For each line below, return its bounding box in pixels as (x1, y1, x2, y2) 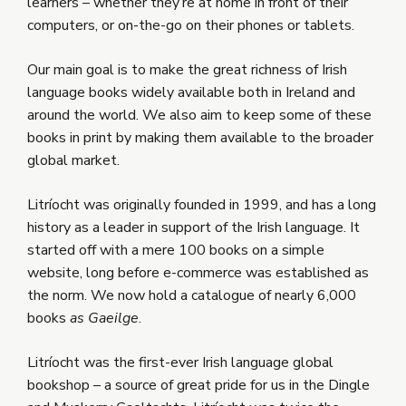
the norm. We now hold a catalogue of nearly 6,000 (27, 285, 356, 306)
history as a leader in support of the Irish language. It (27, 217, 360, 238)
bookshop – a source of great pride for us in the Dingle (27, 375, 370, 396)
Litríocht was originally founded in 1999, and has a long (27, 195, 376, 216)
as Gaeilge (70, 308, 139, 329)
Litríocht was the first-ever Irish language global (27, 353, 333, 373)
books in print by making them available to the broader (27, 128, 373, 149)
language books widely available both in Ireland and (27, 82, 355, 103)
